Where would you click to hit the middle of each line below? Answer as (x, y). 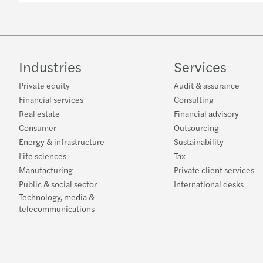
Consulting (194, 99)
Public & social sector (58, 184)
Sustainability (199, 141)
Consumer (38, 127)
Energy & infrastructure (62, 141)
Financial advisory (206, 113)
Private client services (214, 170)
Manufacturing (46, 170)
